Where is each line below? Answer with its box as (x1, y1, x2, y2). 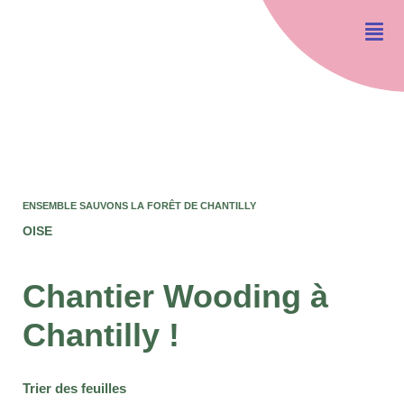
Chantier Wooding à (23, 277, 328, 315)
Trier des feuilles (23, 380, 126, 396)
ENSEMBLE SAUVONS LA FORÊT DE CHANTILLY (23, 200, 256, 211)
